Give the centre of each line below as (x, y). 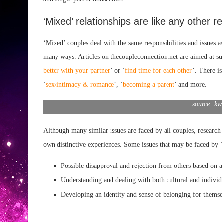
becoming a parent (149, 84)
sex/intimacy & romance (80, 84)
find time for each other (159, 70)
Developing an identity (93, 194)
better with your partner (77, 70)
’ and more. (191, 84)
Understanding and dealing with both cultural (124, 180)
